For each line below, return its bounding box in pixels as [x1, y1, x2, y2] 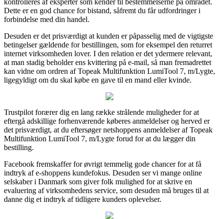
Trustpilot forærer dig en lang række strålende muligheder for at [4, 108, 199, 116]
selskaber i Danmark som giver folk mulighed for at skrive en [4, 177, 192, 186]
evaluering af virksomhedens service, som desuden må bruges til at [4, 186, 209, 195]
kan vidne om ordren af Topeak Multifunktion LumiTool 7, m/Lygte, [4, 66, 215, 75]
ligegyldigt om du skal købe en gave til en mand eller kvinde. [4, 75, 192, 84]
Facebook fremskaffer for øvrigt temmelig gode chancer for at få [4, 159, 201, 168]
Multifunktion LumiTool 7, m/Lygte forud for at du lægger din [4, 134, 196, 143]
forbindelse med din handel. [4, 15, 89, 23]
